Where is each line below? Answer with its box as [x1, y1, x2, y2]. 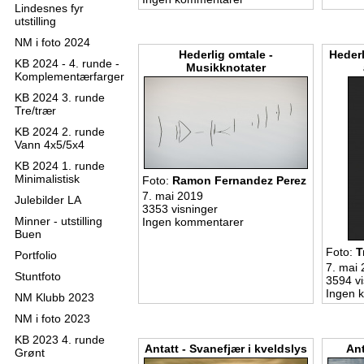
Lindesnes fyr [15, 2, 84, 15]
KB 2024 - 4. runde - [15, 57, 119, 70]
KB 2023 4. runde [15, 333, 105, 346]
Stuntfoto [15, 270, 61, 283]
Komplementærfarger [15, 70, 124, 83]
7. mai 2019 [142, 189, 203, 202]
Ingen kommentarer [142, 215, 244, 228]
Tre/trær [15, 104, 56, 117]
